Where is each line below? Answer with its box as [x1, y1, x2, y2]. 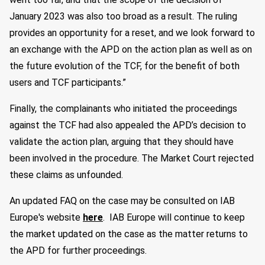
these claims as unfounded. [9, 169, 123, 180]
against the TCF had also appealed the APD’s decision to [9, 119, 246, 131]
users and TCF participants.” [9, 77, 126, 88]
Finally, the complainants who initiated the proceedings [9, 103, 237, 114]
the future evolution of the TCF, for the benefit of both [9, 60, 240, 72]
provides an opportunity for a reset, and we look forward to [9, 27, 255, 38]
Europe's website [9, 212, 80, 223]
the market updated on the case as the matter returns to [9, 228, 248, 240]
